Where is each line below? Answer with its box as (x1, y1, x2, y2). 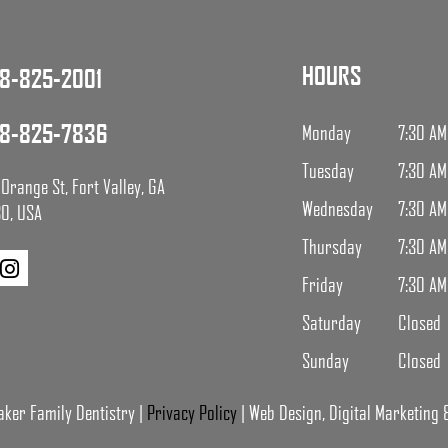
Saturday (301, 310, 361, 334)
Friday (301, 272, 343, 296)
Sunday (301, 348, 349, 372)
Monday (301, 120, 351, 144)
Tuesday (301, 158, 354, 182)
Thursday (301, 234, 362, 258)
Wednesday (301, 196, 373, 220)
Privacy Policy (147, 400, 237, 424)
